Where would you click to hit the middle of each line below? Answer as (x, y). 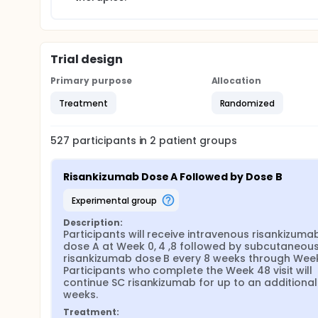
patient (177, 141)
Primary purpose (91, 81)
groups (217, 141)
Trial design (87, 59)
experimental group (116, 200)
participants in (111, 141)
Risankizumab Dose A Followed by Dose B (173, 177)
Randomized (247, 103)
